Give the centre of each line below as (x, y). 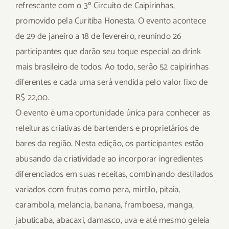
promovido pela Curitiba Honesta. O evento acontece (111, 21)
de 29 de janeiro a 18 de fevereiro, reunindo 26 (99, 36)
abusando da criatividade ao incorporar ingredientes (109, 159)
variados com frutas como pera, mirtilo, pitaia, (98, 189)
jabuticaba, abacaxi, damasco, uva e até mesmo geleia (112, 220)
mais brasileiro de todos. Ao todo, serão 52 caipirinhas (112, 67)
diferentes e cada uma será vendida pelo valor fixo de (112, 82)
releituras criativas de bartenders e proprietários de (107, 128)
